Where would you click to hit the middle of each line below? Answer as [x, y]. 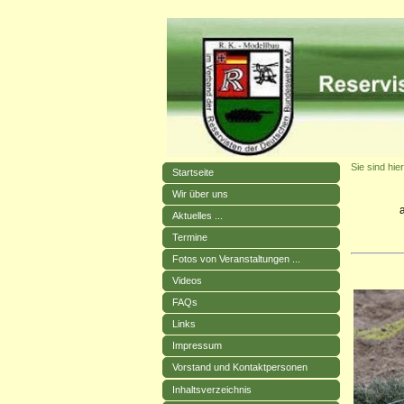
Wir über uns [201, 193]
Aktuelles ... [198, 215]
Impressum [197, 345]
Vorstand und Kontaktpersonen [240, 367]
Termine [190, 237]
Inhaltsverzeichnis [212, 389]
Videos [188, 280]
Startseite [193, 172]
